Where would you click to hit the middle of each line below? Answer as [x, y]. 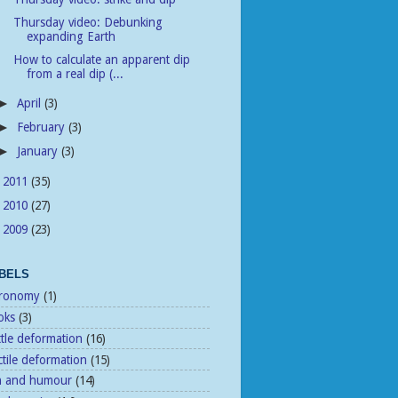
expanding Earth [71, 36]
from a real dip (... [75, 73]
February [43, 127]
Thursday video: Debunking [88, 22]
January [40, 151]
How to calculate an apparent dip [101, 59]
